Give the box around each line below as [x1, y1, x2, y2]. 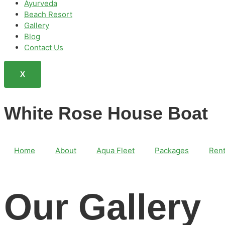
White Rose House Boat [4, 102, 208, 124]
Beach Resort [24, 9, 72, 19]
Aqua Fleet [96, 145, 135, 155]
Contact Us [24, 42, 63, 52]
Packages [155, 145, 189, 155]
